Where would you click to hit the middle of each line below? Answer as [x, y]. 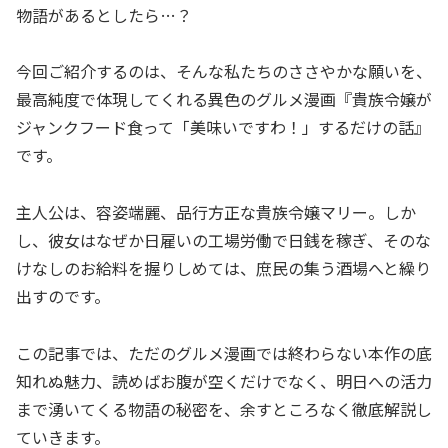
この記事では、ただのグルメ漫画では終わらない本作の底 [224, 352]
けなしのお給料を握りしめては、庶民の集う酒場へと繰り [223, 268]
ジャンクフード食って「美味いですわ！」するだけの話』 [223, 127]
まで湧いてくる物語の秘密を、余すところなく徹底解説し [224, 408]
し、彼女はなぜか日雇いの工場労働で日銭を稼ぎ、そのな [223, 240]
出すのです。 [63, 296]
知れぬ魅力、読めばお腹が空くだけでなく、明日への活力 [224, 380]
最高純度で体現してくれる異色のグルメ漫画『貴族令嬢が [224, 99]
